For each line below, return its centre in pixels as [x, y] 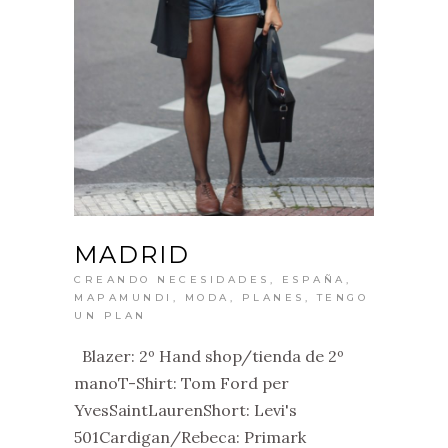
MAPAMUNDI [123, 297]
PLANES [273, 297]
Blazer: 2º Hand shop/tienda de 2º [209, 356]
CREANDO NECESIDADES [172, 279]
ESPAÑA [313, 279]
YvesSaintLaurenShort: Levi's [185, 410]
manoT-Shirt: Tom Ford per [181, 383]
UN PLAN [110, 315]
